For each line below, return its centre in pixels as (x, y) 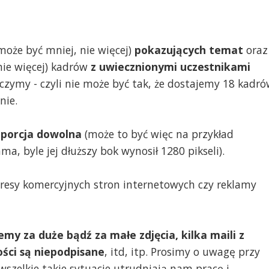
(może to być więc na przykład (158, 134)
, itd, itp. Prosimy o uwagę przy (182, 251)
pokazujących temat (190, 50)
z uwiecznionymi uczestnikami (171, 66)
